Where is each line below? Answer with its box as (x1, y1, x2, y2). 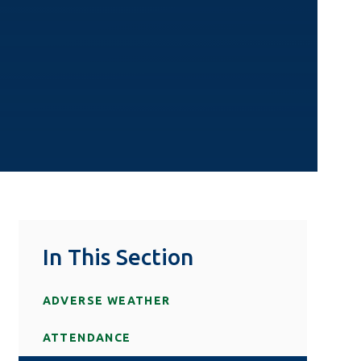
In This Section (42, 243, 193, 269)
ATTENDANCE (42, 330, 131, 344)
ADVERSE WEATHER (42, 293, 171, 307)
